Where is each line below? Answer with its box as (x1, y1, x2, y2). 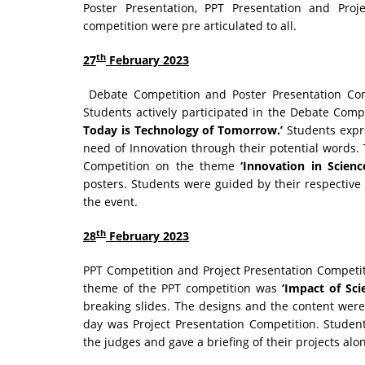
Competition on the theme (83, 158, 241, 174)
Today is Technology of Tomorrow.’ (83, 122, 283, 139)
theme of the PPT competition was (83, 280, 282, 297)
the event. (83, 194, 141, 210)
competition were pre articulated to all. (83, 18, 297, 34)
